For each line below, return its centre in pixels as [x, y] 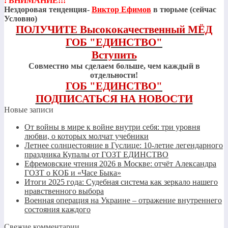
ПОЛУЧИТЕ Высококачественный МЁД [114, 29]
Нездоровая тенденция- [48, 9]
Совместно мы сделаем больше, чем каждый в [114, 66]
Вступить [114, 55]
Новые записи [29, 109]
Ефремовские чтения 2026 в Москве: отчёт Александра [120, 163]
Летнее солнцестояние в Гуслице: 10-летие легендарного [124, 145]
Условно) [21, 18]
